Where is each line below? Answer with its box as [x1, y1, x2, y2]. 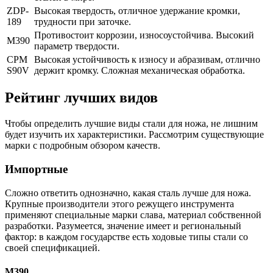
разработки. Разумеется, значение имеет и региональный [5, 220, 241, 231]
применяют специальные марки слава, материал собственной [5, 209, 261, 220]
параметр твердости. [34, 40, 119, 51]
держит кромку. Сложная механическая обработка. [34, 65, 245, 76]
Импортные [5, 163, 68, 176]
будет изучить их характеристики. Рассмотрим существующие [5, 129, 264, 140]
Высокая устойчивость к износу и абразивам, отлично [34, 54, 260, 65]
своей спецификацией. [5, 242, 100, 253]
